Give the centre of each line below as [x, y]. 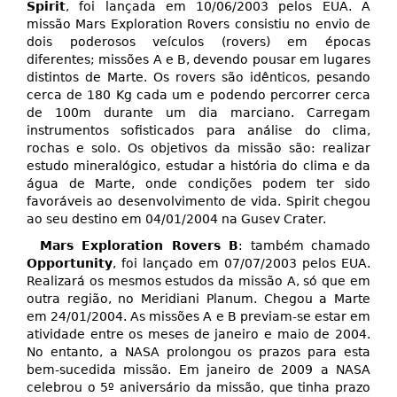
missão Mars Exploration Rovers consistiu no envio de [198, 24]
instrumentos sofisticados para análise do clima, [198, 131]
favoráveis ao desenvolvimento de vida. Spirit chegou [198, 202]
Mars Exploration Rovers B [140, 246]
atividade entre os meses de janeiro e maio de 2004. [198, 335]
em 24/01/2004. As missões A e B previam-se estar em [198, 317]
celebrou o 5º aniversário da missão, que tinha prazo [198, 388]
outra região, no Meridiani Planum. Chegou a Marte [198, 299]
